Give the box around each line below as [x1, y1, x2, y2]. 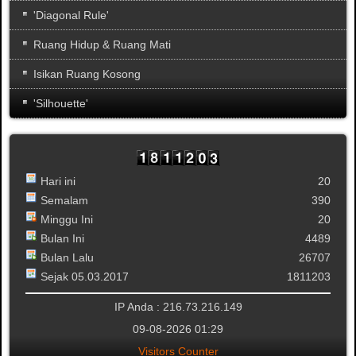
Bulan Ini [41, 231, 84, 245]
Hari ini [41, 174, 75, 188]
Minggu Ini [41, 212, 93, 226]
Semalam [41, 193, 88, 207]
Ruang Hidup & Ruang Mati [33, 37, 171, 51]
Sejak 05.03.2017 [41, 269, 129, 283]
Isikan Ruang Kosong [33, 67, 141, 80]
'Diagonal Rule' [33, 8, 109, 21]
